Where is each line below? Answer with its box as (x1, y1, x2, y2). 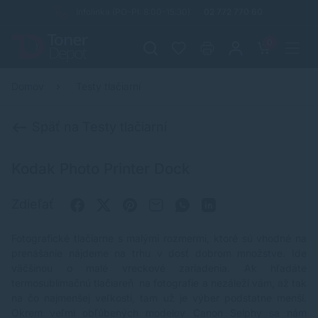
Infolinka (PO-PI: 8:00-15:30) (76, 6, 190, 17)
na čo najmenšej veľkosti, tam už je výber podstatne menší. (11, 292, 307, 305)
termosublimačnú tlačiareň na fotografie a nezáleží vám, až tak (11, 277, 307, 290)
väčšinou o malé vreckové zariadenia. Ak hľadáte (11, 262, 307, 275)
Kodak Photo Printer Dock (11, 160, 190, 178)
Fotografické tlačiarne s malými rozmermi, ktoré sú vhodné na (11, 232, 307, 245)
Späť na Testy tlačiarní (28, 119, 167, 134)
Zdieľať (11, 197, 57, 212)
